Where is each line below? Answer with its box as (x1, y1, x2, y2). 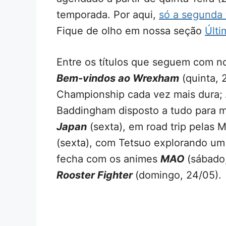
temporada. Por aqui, (56, 8, 159, 21)
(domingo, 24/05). (135, 168, 221, 181)
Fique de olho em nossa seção (56, 24, 205, 37)
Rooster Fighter (56, 168, 133, 181)
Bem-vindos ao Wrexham (56, 72, 179, 84)
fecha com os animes (56, 152, 160, 165)
